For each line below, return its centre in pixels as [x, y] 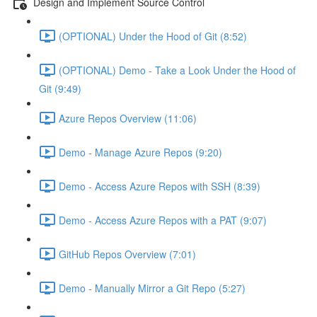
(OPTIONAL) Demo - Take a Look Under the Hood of [177, 70]
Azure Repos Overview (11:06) [128, 118]
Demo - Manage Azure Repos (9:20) [140, 152]
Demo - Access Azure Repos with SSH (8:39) [160, 186]
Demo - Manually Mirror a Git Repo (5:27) [152, 288]
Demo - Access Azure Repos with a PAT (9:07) [163, 220]
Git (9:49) [60, 88]
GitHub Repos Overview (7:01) [127, 254]
